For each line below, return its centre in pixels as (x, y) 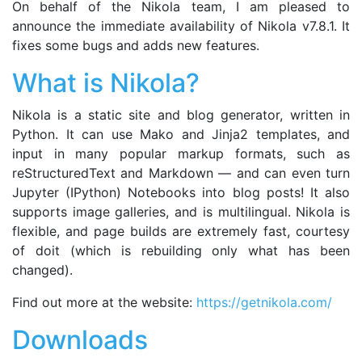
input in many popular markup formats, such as (181, 153)
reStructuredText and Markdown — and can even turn (181, 173)
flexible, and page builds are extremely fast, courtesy (181, 231)
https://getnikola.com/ (264, 302)
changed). (42, 269)
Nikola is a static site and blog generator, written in (181, 114)
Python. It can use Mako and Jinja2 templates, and (181, 134)
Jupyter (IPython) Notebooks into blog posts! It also (181, 192)
